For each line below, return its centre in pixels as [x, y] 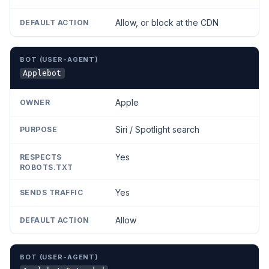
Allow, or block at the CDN [167, 22]
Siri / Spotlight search [157, 130]
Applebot [42, 73]
